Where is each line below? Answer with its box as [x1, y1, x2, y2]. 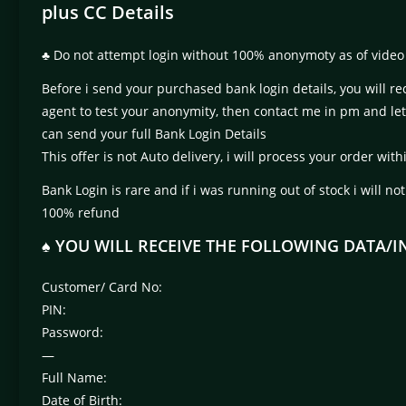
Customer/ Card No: [42, 278, 162, 296]
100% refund [42, 204, 120, 222]
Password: [42, 324, 103, 342]
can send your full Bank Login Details [42, 125, 266, 143]
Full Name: [42, 369, 107, 387]
